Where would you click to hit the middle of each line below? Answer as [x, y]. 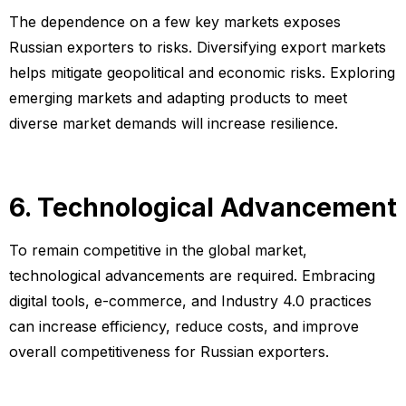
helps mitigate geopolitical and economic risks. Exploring [202, 73]
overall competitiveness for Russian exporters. [169, 351]
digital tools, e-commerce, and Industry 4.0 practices [190, 300]
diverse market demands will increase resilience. [174, 124]
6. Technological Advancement [203, 207]
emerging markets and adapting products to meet [178, 98]
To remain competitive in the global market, [158, 250]
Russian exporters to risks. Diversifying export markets [198, 48]
